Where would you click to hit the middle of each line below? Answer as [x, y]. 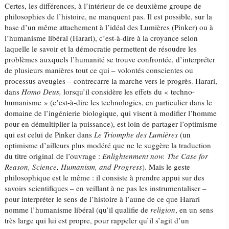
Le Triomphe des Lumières [136, 134]
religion [163, 210]
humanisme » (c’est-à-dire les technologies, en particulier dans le [109, 102]
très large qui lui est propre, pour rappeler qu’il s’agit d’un [97, 220]
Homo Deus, [42, 91]
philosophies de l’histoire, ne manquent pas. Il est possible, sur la [109, 16]
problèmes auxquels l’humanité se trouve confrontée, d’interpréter [110, 59]
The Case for [188, 156]
